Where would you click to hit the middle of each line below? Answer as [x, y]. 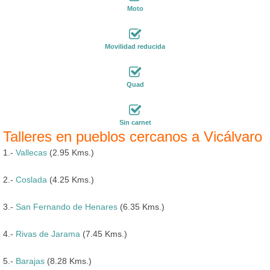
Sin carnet [135, 122]
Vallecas [31, 152]
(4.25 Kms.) [71, 179]
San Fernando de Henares [67, 206]
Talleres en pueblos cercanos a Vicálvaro [133, 136]
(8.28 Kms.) [68, 261]
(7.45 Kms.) [104, 234]
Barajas [30, 261]
